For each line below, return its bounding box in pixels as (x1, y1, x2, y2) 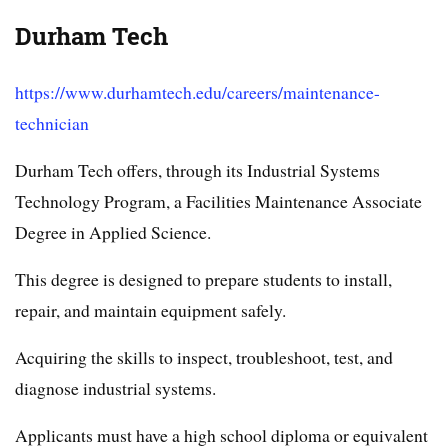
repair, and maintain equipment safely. (15, 298, 286, 323)
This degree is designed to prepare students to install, (15, 267, 392, 292)
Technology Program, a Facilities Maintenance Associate (15, 189, 422, 214)
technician (15, 111, 89, 136)
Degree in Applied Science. (15, 220, 211, 245)
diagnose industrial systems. (15, 376, 216, 401)
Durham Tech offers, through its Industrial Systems (15, 158, 380, 183)
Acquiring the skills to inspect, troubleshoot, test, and (15, 345, 393, 370)
